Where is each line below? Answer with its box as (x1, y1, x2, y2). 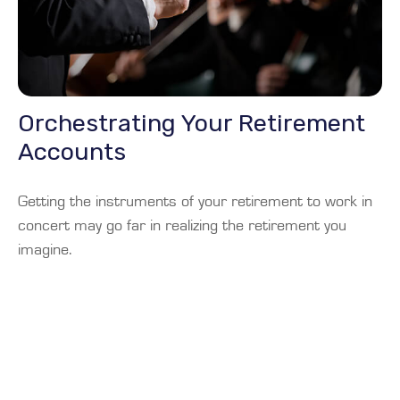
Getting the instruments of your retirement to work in (18, 193, 372, 210)
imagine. (18, 241, 72, 258)
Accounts (18, 137, 126, 166)
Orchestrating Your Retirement (18, 108, 365, 137)
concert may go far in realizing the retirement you (18, 217, 346, 234)
